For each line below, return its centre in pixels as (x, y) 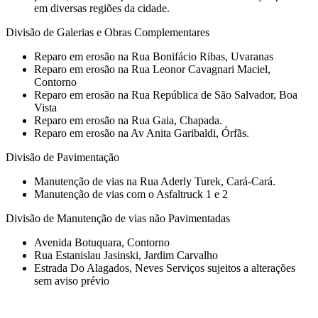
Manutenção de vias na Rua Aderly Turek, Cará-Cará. (155, 181)
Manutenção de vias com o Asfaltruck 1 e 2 (131, 194)
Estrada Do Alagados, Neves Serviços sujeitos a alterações (165, 268)
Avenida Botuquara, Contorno (102, 242)
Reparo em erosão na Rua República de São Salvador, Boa (166, 94)
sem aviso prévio (72, 280)
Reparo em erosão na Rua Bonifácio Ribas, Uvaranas (154, 56)
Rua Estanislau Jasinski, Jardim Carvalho (126, 255)
